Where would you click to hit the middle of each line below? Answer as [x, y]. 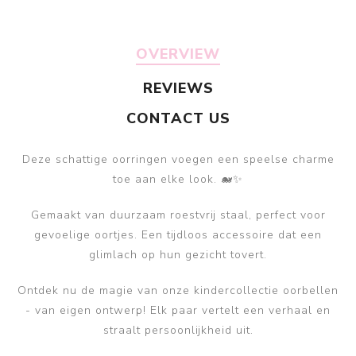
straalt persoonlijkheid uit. [178, 331]
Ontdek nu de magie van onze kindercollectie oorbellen [178, 291]
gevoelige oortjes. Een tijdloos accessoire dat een [178, 235]
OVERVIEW [178, 54]
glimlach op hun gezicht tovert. [178, 255]
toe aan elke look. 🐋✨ [178, 180]
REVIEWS [178, 89]
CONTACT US [178, 119]
